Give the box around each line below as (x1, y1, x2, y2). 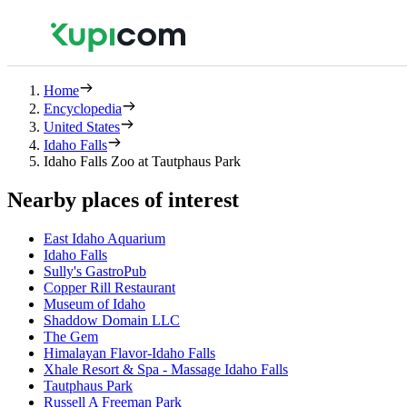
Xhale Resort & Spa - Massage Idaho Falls (44, 361, 288, 377)
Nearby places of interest (7, 187, 239, 212)
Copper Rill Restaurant (44, 279, 175, 295)
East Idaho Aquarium (44, 230, 165, 246)
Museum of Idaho (44, 295, 145, 312)
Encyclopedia (44, 101, 122, 116)
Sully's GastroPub (44, 263, 146, 279)
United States (44, 119, 120, 134)
